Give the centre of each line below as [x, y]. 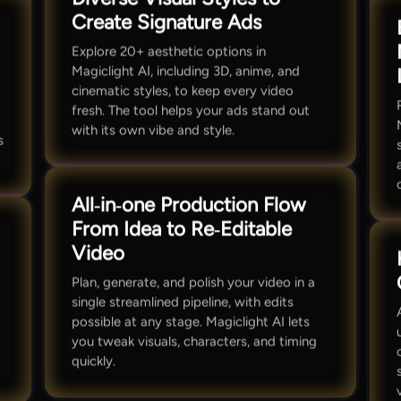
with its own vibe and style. [153, 129]
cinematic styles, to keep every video [182, 90]
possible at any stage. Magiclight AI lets [190, 322]
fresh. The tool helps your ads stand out [190, 110]
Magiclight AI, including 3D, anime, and [185, 70]
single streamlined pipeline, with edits [182, 302]
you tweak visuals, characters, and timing [194, 341]
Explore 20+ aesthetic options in [168, 51]
